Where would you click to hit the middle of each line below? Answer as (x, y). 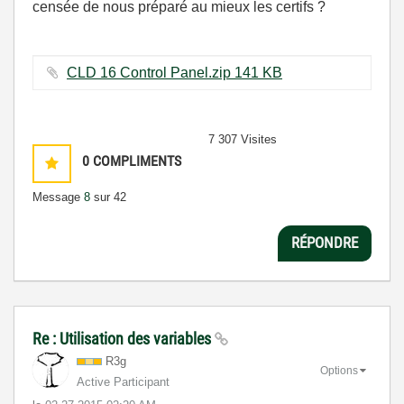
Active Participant (123, 381)
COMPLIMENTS (137, 161)
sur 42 (108, 197)
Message (58, 197)
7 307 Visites (243, 139)
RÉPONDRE (325, 243)
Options (339, 371)
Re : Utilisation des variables (124, 338)
